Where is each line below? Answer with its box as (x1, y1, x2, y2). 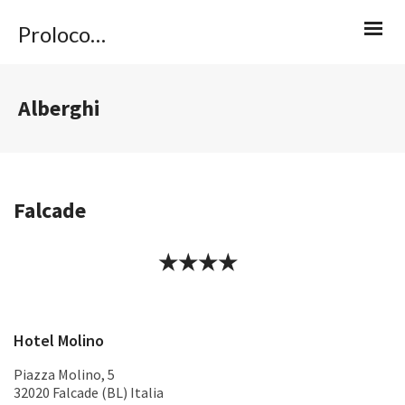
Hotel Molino (14, 330, 104, 351)
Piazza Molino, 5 (14, 365, 115, 383)
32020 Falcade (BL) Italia (14, 383, 164, 401)
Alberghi (18, 94, 100, 122)
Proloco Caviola (90, 21, 106, 47)
